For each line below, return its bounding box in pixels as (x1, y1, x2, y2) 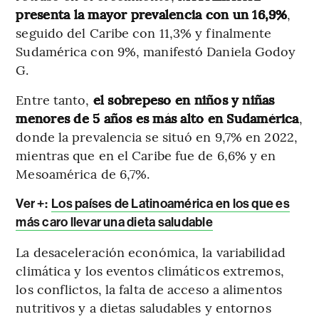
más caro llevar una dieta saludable (16, 214, 213, 231)
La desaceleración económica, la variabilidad (16, 243, 286, 261)
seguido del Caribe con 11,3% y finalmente (16, 23, 272, 42)
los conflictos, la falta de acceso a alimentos (16, 280, 282, 298)
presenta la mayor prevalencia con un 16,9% (16, 5, 288, 23)
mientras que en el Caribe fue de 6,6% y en (16, 146, 276, 164)
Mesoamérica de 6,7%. (16, 164, 150, 183)
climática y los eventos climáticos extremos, (16, 261, 284, 280)
